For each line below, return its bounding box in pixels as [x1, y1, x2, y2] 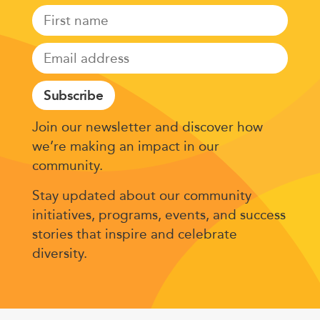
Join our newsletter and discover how [31, 119, 263, 136]
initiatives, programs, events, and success [31, 206, 286, 223]
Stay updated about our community [31, 186, 251, 204]
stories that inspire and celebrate [31, 225, 237, 242]
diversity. [31, 244, 91, 261]
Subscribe [43, 87, 104, 104]
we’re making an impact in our [31, 138, 219, 155]
